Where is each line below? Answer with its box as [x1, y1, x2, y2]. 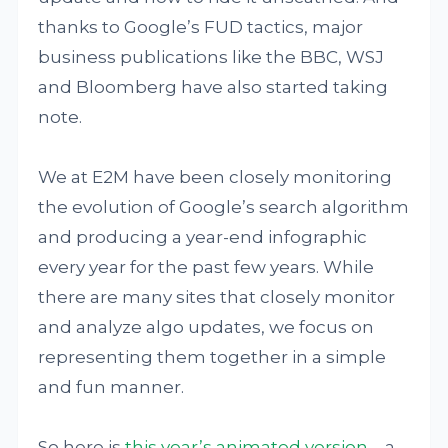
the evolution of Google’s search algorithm [38, 196, 410, 217]
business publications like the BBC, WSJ [38, 46, 385, 67]
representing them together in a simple [38, 346, 387, 367]
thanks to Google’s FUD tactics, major [38, 16, 364, 37]
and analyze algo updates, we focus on [38, 316, 375, 337]
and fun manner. [38, 376, 185, 397]
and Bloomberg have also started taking [38, 76, 389, 97]
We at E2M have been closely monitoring [38, 166, 393, 187]
